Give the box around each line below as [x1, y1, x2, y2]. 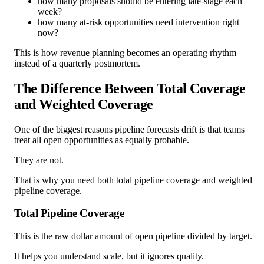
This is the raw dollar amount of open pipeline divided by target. [14, 231, 252, 242]
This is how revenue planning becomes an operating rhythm [14, 47, 236, 58]
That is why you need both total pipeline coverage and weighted [14, 174, 252, 185]
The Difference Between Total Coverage [14, 80, 246, 96]
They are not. [14, 154, 64, 165]
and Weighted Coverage [14, 96, 153, 112]
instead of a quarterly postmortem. [14, 58, 140, 68]
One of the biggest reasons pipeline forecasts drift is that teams [14, 124, 245, 134]
